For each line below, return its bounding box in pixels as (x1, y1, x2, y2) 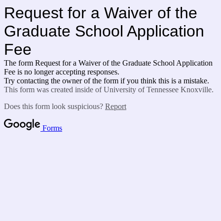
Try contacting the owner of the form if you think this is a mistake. (4, 76, 209, 85)
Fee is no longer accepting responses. (4, 68, 119, 76)
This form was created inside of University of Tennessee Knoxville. (4, 85, 214, 94)
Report (105, 102, 126, 110)
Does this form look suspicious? (4, 102, 105, 110)
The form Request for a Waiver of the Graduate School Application (4, 59, 213, 67)
